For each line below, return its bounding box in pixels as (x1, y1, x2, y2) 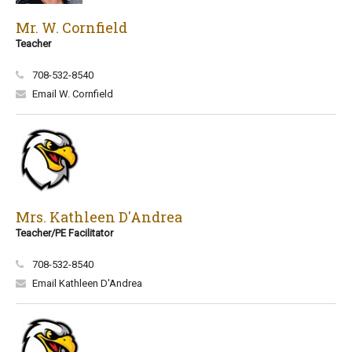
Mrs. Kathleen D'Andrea (16, 207, 182, 226)
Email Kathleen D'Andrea (32, 277, 142, 289)
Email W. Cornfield (32, 88, 113, 100)
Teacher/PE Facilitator (16, 227, 113, 239)
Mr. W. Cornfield (16, 18, 127, 37)
